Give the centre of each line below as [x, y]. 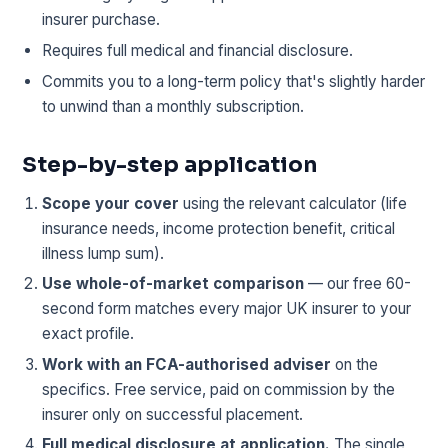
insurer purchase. [101, 20]
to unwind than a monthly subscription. [173, 106]
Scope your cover [111, 203]
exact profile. [88, 334]
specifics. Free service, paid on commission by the [219, 389]
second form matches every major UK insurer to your [227, 309]
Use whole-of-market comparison [173, 284]
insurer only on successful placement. [173, 414]
